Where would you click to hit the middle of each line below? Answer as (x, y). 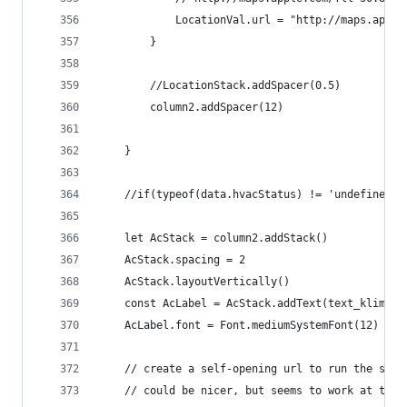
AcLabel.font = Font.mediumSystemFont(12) (252, 325)
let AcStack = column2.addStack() (226, 238)
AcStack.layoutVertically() (207, 282)
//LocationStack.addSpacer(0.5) (245, 85)
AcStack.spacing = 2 (185, 260)
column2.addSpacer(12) (217, 107)
